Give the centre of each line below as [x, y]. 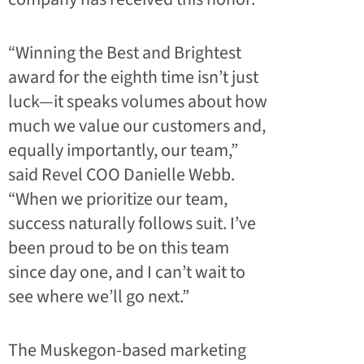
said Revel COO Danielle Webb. [121, 174]
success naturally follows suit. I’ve [132, 223]
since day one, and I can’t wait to [127, 272]
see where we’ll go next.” [99, 296]
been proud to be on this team [119, 247]
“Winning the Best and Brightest [125, 52]
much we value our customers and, [137, 126]
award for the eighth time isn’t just [133, 77]
